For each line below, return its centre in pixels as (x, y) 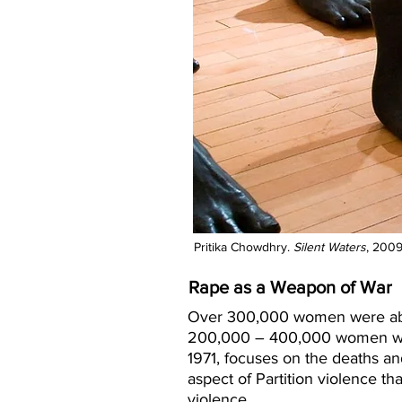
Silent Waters (330, 247)
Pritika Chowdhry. (244, 247)
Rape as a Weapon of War (290, 287)
